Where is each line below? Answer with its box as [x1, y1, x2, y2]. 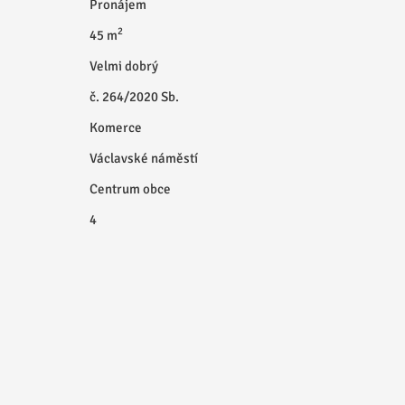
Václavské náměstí [89, 150, 198, 166]
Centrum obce [89, 181, 171, 197]
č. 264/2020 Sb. [89, 89, 179, 105]
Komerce [89, 119, 142, 136]
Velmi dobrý [89, 58, 158, 74]
